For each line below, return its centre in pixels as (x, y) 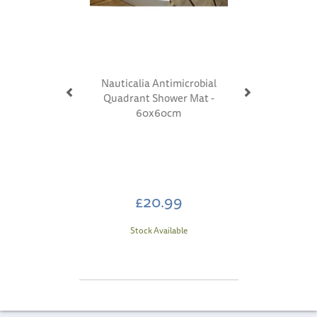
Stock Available (158, 230)
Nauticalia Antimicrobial (158, 83)
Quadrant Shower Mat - (158, 98)
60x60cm (158, 113)
